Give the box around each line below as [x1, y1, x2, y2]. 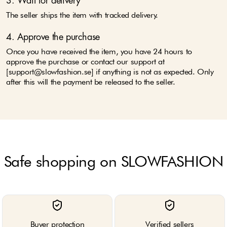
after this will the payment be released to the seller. [6, 77, 175, 87]
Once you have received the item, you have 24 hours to [6, 47, 192, 56]
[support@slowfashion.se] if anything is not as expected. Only [6, 67, 214, 77]
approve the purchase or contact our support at [6, 57, 165, 66]
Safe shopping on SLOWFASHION [4, 152, 223, 170]
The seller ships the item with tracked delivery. [6, 10, 158, 20]
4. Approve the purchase [6, 32, 100, 43]
